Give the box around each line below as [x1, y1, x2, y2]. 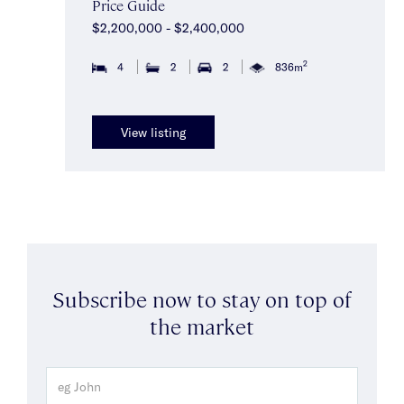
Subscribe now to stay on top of [52, 283, 352, 313]
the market [150, 310, 254, 340]
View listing [121, 124, 186, 141]
